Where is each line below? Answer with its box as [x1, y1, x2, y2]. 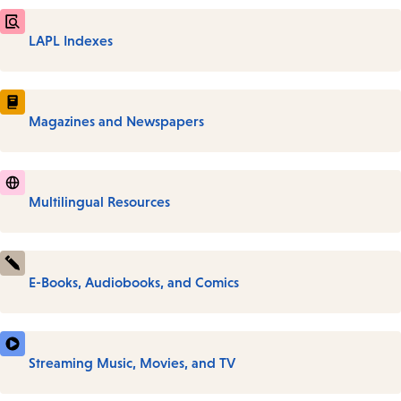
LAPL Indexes [29, 31, 113, 48]
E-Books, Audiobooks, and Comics [29, 273, 239, 290]
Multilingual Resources [29, 192, 170, 209]
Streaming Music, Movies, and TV [29, 354, 235, 371]
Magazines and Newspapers [29, 112, 204, 129]
